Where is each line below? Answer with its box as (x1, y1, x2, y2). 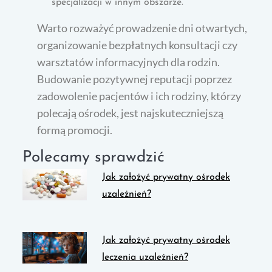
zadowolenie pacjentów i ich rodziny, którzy (37, 89, 242, 103)
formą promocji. (37, 123, 113, 137)
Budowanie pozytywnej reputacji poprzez (37, 72, 233, 86)
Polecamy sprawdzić (22, 149, 165, 166)
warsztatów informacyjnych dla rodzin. (37, 55, 220, 69)
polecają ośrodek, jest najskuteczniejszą (37, 106, 224, 120)
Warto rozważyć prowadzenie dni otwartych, (37, 21, 248, 35)
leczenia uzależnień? (102, 252, 189, 262)
